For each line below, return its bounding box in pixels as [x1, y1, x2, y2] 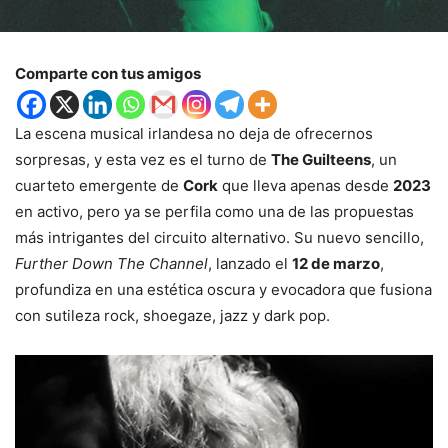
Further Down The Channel [15, 253, 208, 273]
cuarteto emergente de [15, 175, 183, 195]
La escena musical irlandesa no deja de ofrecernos [15, 123, 373, 143]
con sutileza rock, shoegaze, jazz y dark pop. [15, 305, 330, 325]
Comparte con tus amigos [15, 63, 201, 83]
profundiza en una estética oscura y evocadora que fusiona [15, 279, 432, 299]
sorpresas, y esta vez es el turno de [15, 149, 271, 169]
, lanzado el [208, 253, 292, 273]
